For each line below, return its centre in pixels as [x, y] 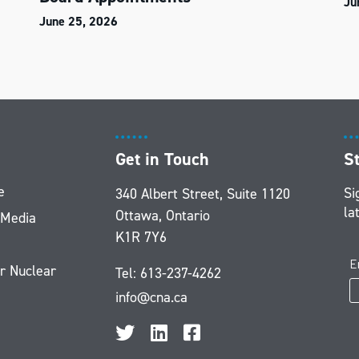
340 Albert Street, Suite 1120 [203, 194]
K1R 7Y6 [141, 237]
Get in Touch [162, 159]
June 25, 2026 [79, 21]
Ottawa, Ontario [163, 216]
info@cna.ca [151, 297]
